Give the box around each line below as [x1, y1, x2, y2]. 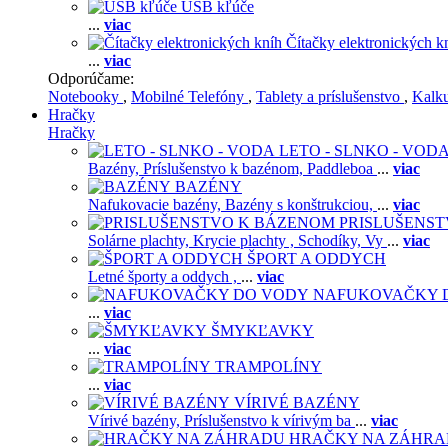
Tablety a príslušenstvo [256, 88, 404, 105]
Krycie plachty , [193, 232, 298, 249]
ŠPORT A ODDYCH [247, 250, 386, 267]
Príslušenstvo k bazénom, [143, 160, 307, 177]
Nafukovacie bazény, [88, 196, 225, 213]
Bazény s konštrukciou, [225, 196, 377, 213]
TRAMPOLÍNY [215, 358, 322, 375]
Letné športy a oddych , [88, 268, 241, 285]
